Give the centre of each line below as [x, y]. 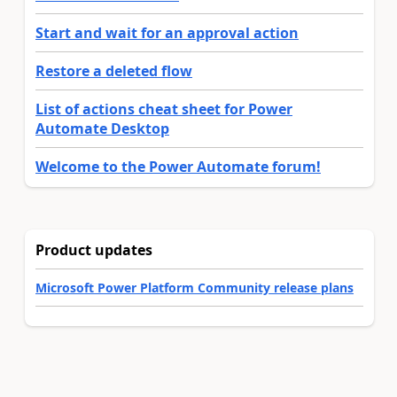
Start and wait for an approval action [167, 32]
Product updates [94, 249]
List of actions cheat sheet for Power [164, 109]
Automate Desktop [102, 128]
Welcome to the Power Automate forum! [178, 166]
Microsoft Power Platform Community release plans [195, 287]
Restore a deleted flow [114, 70]
